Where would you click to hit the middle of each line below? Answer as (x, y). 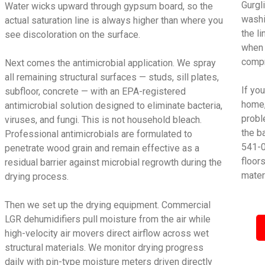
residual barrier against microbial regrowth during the (114, 162)
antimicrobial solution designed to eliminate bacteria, (114, 106)
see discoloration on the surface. (73, 35)
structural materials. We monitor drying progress (104, 248)
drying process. (37, 177)
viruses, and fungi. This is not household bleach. (104, 120)
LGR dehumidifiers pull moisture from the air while (108, 219)
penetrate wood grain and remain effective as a (102, 148)
